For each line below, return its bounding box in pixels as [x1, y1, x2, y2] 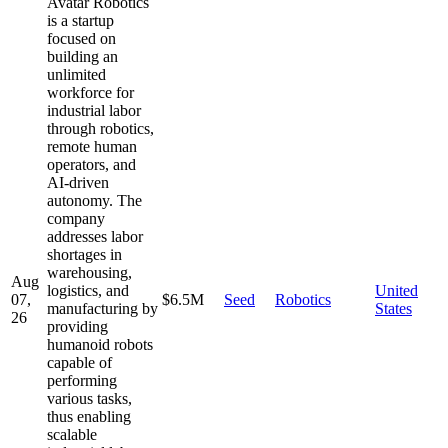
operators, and [47, 155, 136, 173]
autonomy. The [47, 191, 142, 209]
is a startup [47, 11, 114, 29]
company [47, 209, 105, 227]
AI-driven [47, 173, 109, 191]
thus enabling [47, 407, 131, 425]
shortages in [47, 245, 122, 263]
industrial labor [47, 101, 141, 119]
